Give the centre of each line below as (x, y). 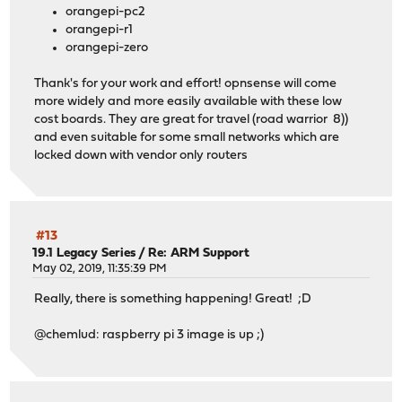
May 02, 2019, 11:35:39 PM (100, 268)
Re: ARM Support (199, 253)
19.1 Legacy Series (84, 253)
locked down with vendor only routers (141, 155)
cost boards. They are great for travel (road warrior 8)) (192, 119)
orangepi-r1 (100, 30)
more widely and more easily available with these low (188, 101)
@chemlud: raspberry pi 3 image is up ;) (149, 336)
